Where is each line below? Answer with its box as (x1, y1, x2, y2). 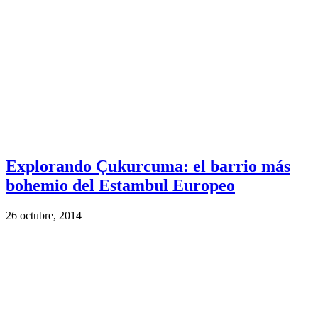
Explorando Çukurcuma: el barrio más (6, 157, 290, 176)
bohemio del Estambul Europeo (6, 176, 235, 195)
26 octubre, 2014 (6, 209, 82, 222)
